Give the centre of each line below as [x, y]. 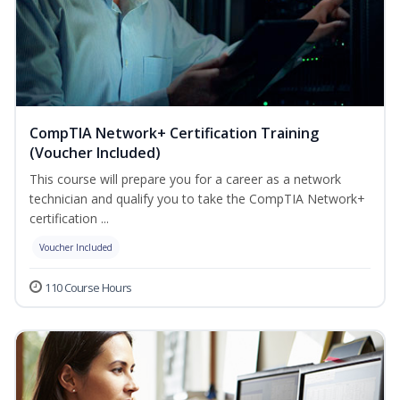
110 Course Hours [88, 288]
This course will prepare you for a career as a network [185, 179]
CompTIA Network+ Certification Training [174, 133]
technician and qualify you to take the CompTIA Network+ [197, 199]
